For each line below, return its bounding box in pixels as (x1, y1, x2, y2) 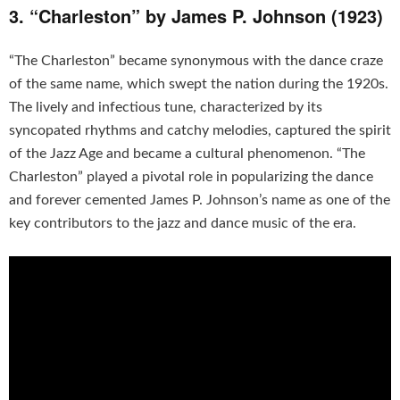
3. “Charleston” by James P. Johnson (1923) (9, 2, 383, 29)
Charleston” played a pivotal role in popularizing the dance (9, 169, 373, 184)
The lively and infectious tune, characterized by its (9, 99, 322, 114)
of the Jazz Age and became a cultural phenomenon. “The (9, 146, 365, 161)
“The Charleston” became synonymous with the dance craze (9, 53, 383, 68)
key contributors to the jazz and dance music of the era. (9, 215, 356, 230)
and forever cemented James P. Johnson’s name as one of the (9, 192, 390, 207)
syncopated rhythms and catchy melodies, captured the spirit (9, 122, 391, 137)
